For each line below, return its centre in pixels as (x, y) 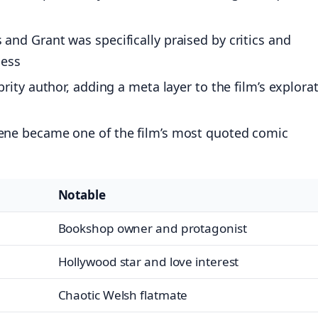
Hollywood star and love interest (148, 262)
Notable (82, 195)
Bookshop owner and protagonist (152, 229)
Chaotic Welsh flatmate (123, 295)
